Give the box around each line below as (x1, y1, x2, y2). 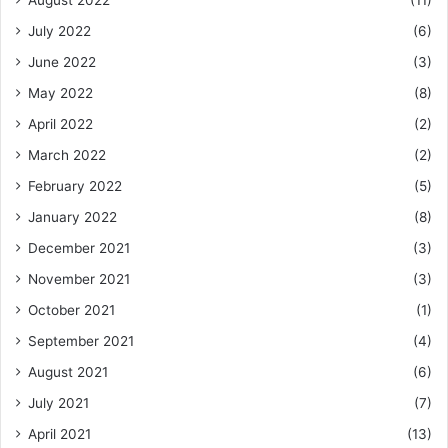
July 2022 (28, 23, 91, 40)
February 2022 (28, 178, 122, 195)
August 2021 (28, 364, 108, 381)
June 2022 (28, 54, 96, 71)
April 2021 (28, 426, 91, 443)
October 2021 (28, 302, 115, 319)
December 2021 (28, 240, 130, 257)
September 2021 (28, 333, 134, 350)
